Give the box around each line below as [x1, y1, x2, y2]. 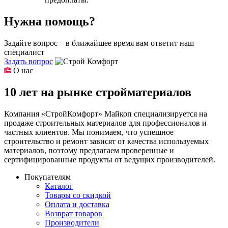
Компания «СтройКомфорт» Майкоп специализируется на [4, 109, 207, 118]
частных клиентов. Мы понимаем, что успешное [4, 127, 174, 136]
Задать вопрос [4, 57, 53, 66]
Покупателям [24, 172, 71, 181]
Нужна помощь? [4, 15, 95, 28]
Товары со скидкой [45, 190, 111, 199]
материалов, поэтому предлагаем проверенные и [4, 146, 174, 155]
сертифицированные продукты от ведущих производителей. [4, 155, 215, 164]
